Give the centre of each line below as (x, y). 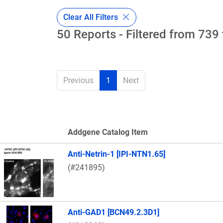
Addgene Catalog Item (108, 132)
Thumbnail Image (35, 145)
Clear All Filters (92, 17)
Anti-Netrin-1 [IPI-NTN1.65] (116, 154)
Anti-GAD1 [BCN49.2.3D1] (113, 213)
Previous (78, 81)
